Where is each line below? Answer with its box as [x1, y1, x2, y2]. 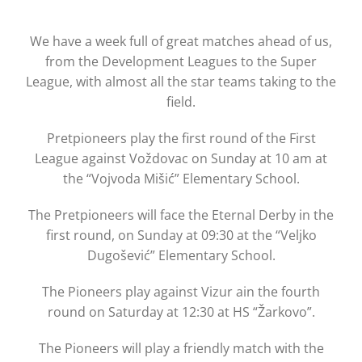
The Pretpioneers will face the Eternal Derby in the [28, 206, 334, 225]
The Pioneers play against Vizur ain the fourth [42, 283, 320, 301]
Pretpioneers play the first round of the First [46, 129, 316, 148]
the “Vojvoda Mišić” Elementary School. [62, 170, 300, 188]
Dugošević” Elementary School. [86, 246, 276, 265]
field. [166, 93, 196, 112]
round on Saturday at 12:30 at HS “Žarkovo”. [47, 303, 315, 322]
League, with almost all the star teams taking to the [26, 73, 336, 91]
